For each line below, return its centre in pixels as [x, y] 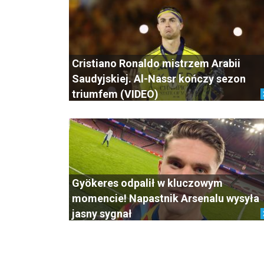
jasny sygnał [102, 213]
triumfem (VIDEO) [115, 94]
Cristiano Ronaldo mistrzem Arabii [156, 63]
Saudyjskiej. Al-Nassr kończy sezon [159, 78]
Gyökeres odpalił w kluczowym [147, 183]
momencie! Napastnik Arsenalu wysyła [166, 198]
